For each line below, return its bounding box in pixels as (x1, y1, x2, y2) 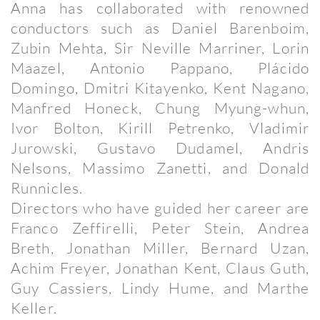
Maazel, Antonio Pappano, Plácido (11, 59, 309, 77)
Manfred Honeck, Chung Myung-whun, (11, 99, 309, 117)
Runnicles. (11, 179, 83, 197)
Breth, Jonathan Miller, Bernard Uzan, (11, 239, 309, 257)
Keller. (11, 299, 57, 317)
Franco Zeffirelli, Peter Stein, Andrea (11, 219, 309, 237)
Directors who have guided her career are (11, 199, 309, 217)
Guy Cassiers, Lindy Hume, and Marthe (11, 279, 309, 297)
